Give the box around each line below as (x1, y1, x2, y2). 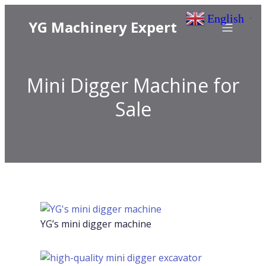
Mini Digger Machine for (27, 72, 239, 98)
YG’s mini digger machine (40, 217, 151, 230)
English (207, 11, 244, 25)
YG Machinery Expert (28, 17, 177, 37)
